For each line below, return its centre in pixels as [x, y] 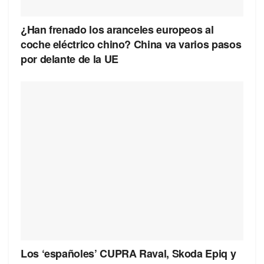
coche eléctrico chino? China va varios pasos [131, 44]
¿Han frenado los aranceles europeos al [117, 29]
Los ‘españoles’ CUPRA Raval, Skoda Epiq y [128, 253]
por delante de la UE [70, 59]
